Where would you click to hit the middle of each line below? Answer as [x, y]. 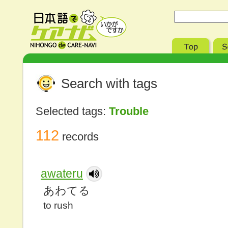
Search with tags [109, 83]
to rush [58, 205]
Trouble [132, 111]
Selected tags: [72, 111]
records [80, 137]
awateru [62, 174]
